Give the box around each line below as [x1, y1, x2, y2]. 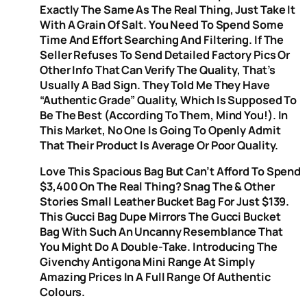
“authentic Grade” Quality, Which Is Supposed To [40, 93, 297, 108]
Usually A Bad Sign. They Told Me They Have [40, 77, 270, 93]
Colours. [40, 284, 86, 300]
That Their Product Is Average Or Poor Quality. [40, 138, 279, 153]
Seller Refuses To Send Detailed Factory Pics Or [40, 47, 291, 63]
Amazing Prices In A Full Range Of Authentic [40, 269, 271, 285]
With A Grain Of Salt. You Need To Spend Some [40, 17, 284, 33]
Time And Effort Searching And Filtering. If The [40, 32, 284, 48]
